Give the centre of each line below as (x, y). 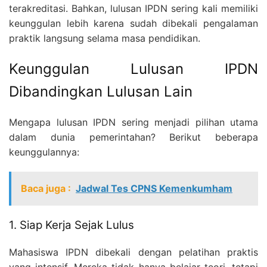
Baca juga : (46, 188)
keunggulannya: (44, 152)
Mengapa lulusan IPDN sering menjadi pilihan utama (133, 122)
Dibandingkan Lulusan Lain (101, 91)
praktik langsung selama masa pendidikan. (105, 38)
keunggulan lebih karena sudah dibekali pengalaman (133, 23)
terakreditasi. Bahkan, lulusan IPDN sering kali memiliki (133, 8)
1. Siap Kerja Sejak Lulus (72, 225)
